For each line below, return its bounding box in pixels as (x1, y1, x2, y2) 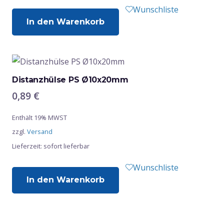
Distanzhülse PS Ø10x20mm (12, 75, 128, 85)
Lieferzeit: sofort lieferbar (12, 141, 89, 150)
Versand (27, 126, 52, 136)
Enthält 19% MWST (12, 112, 67, 122)
